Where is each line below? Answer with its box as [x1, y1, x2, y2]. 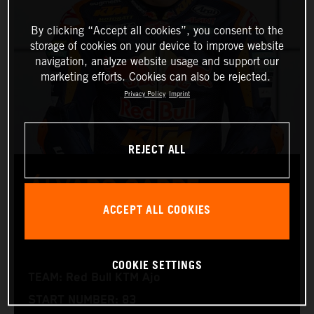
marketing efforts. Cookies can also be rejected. [40, 70, 271, 84]
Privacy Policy [124, 90, 165, 98]
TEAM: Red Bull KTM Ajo [28, 271, 161, 285]
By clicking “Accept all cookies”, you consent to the [31, 24, 283, 38]
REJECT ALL [128, 139, 186, 162]
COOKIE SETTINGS [111, 255, 203, 278]
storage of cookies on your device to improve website [30, 39, 284, 53]
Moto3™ [28, 226, 71, 240]
